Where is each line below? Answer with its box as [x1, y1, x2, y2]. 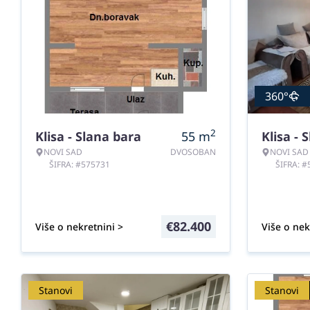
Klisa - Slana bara [35, 128, 141, 145]
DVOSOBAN [170, 146, 216, 158]
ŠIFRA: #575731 [49, 158, 110, 170]
